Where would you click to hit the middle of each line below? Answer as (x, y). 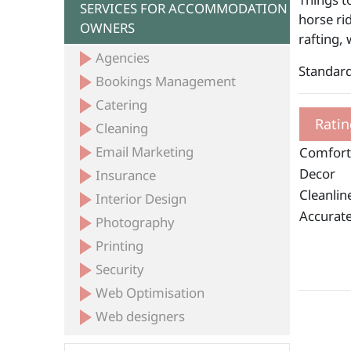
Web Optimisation (150, 293)
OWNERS (108, 28)
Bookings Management (166, 81)
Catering (122, 105)
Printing (120, 246)
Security (120, 269)
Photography (136, 222)
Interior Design (141, 199)
